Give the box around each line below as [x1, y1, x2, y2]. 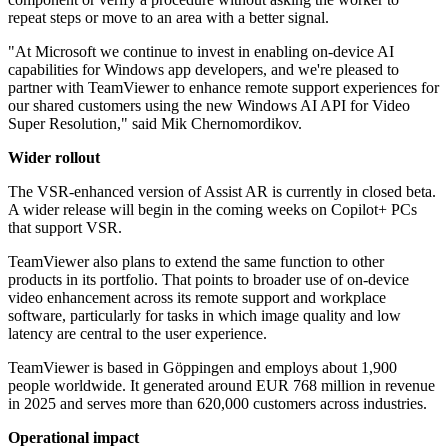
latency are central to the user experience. [8, 325, 267, 343]
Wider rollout [8, 149, 100, 167]
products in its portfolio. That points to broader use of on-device [8, 271, 409, 289]
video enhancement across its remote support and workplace [8, 289, 386, 307]
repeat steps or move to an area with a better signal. [8, 9, 329, 27]
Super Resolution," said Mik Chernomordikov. [8, 115, 302, 133]
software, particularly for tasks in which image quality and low [8, 307, 401, 325]
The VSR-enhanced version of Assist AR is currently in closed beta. [8, 183, 436, 201]
